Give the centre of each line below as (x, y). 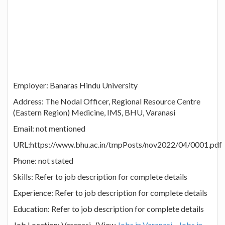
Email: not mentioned (49, 128)
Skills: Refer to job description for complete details (100, 176)
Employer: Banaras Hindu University (75, 85)
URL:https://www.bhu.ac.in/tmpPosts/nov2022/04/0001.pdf (118, 144)
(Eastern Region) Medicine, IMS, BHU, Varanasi (94, 112)
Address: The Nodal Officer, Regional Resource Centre (107, 101)
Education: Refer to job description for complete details (108, 208)
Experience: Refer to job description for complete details (110, 192)
